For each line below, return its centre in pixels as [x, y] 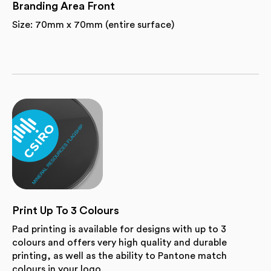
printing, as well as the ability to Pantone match [119, 256]
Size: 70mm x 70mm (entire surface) [93, 24]
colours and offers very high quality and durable [119, 242]
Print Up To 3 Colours [66, 210]
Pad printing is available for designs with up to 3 [119, 229]
